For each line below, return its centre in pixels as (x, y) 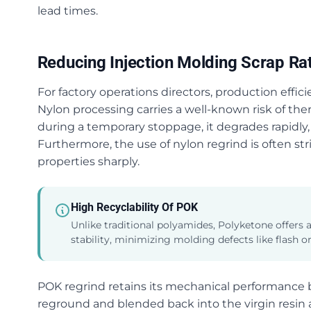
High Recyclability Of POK (134, 207)
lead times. (67, 11)
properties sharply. (88, 161)
